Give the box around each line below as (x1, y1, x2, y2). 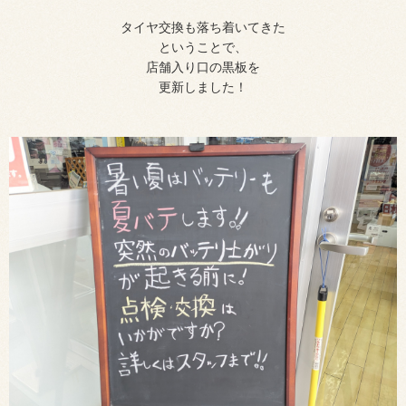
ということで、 (159, 39, 247, 54)
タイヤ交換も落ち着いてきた (121, 19, 285, 34)
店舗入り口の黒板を (146, 59, 260, 74)
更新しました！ (159, 79, 247, 94)
